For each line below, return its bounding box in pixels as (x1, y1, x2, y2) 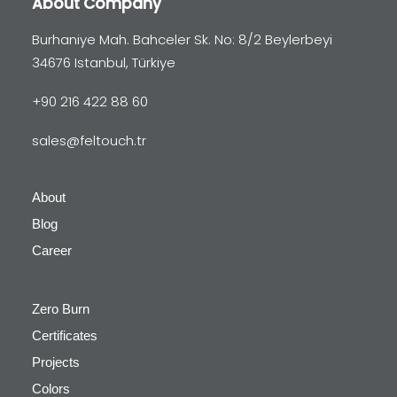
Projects (32, 354, 80, 370)
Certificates (32, 328, 97, 343)
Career (32, 243, 72, 258)
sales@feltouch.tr (32, 131, 146, 150)
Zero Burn (32, 301, 90, 316)
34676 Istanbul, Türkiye (32, 53, 175, 72)
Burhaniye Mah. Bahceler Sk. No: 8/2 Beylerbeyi (32, 30, 332, 49)
